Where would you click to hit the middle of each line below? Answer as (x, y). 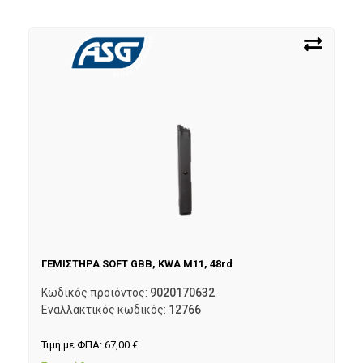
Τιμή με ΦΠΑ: (73, 345)
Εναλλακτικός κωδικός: (105, 310)
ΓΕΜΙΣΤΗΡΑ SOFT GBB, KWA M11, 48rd (137, 263)
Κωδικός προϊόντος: (96, 293)
